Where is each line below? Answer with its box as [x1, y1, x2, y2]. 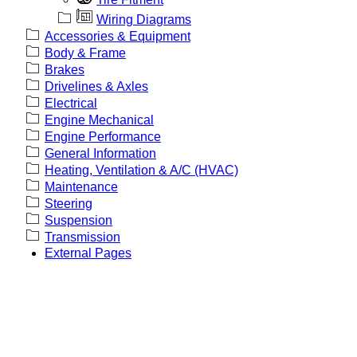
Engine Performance [45, 129, 161, 143]
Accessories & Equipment [45, 29, 190, 43]
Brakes [45, 62, 84, 76]
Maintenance [45, 179, 118, 194]
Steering [45, 196, 92, 210]
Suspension [45, 213, 112, 227]
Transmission [45, 229, 120, 244]
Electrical [45, 96, 97, 110]
